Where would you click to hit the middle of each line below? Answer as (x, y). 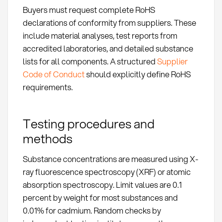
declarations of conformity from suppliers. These (109, 22)
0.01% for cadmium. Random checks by (92, 211)
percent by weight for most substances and (100, 198)
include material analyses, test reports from (100, 35)
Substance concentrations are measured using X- (110, 159)
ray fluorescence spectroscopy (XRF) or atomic (107, 172)
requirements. (48, 87)
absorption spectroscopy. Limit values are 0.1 (102, 185)
